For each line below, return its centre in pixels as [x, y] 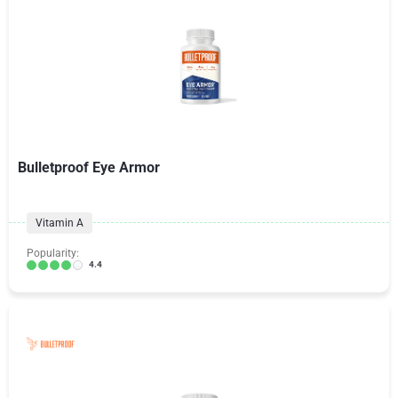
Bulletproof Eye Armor [89, 167]
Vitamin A [60, 223]
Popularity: [53, 253]
